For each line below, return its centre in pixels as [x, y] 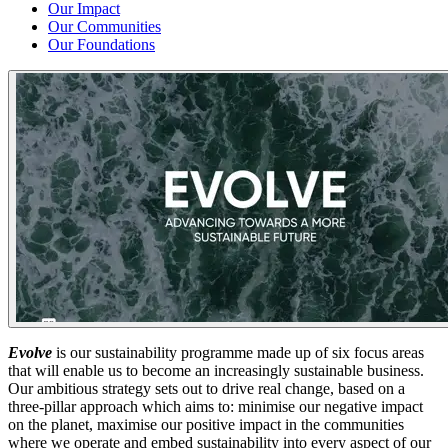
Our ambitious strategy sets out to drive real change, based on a [206, 388]
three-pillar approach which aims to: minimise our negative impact [215, 406]
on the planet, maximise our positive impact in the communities [206, 424]
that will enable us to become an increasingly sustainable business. [216, 370]
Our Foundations [101, 44]
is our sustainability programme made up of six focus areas [238, 352]
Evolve [30, 352]
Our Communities [104, 26]
